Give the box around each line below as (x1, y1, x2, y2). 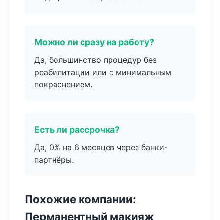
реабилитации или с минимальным (34, 67, 171, 77)
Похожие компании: (25, 192, 136, 206)
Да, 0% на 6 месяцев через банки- (34, 142, 167, 152)
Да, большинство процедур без (34, 55, 157, 65)
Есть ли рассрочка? (34, 124, 120, 135)
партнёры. (34, 155, 74, 165)
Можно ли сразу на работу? (34, 37, 154, 47)
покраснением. (34, 80, 92, 89)
